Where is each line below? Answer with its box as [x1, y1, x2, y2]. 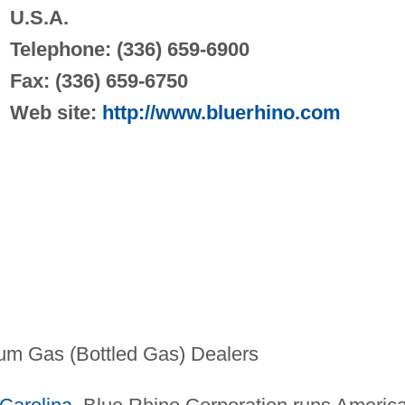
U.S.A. [9, 5, 69, 29]
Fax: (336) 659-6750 [9, 69, 188, 92]
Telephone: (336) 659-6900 [9, 37, 250, 61]
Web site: [9, 100, 102, 124]
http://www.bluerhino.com [101, 100, 341, 124]
